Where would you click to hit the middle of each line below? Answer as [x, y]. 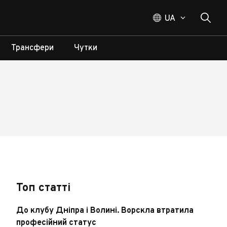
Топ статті [44, 188]
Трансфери [32, 48]
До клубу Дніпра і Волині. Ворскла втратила [105, 211]
